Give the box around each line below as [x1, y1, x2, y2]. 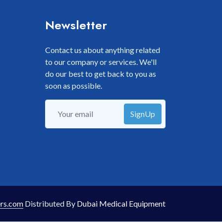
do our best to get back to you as [45, 69, 156, 79]
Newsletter [45, 16, 107, 34]
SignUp [130, 109, 155, 119]
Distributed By [23, 199, 77, 209]
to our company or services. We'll [45, 57, 157, 67]
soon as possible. [45, 81, 102, 91]
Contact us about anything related [45, 45, 160, 55]
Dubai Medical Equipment [77, 199, 166, 209]
